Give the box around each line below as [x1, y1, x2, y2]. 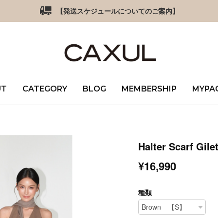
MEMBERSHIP [121, 84, 177, 93]
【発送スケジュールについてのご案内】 [56, 6, 179, 16]
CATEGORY [22, 84, 67, 93]
